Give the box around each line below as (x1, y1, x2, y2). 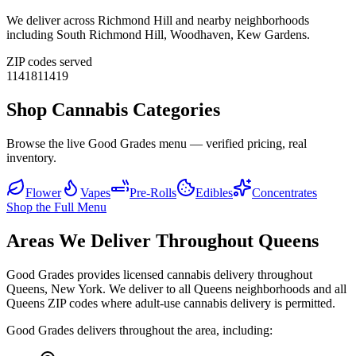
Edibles (195, 186, 233, 200)
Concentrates (252, 186, 317, 200)
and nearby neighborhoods (172, 14, 309, 28)
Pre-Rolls (130, 186, 176, 200)
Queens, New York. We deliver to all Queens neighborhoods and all (6, 282, 346, 296)
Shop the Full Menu (6, 200, 106, 215)
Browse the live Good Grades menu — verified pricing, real (6, 137, 307, 151)
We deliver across (6, 14, 98, 28)
